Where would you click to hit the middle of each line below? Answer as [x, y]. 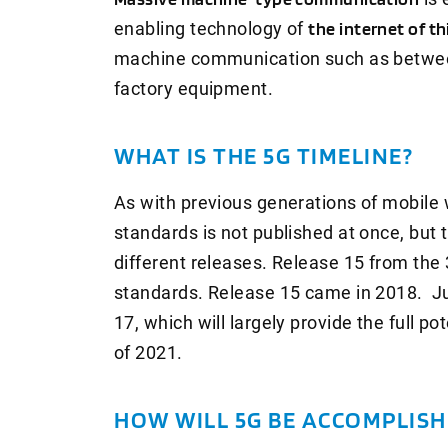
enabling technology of [211, 28]
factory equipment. [194, 88]
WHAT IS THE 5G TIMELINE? [263, 155]
